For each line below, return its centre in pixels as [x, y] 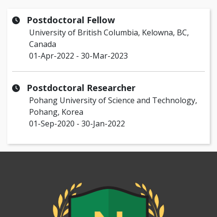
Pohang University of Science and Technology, [113, 101]
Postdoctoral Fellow [71, 20]
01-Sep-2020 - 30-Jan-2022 [77, 124]
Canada [43, 44]
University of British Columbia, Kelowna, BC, [109, 33]
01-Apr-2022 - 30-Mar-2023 [78, 56]
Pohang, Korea [56, 112]
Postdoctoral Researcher [81, 88]
